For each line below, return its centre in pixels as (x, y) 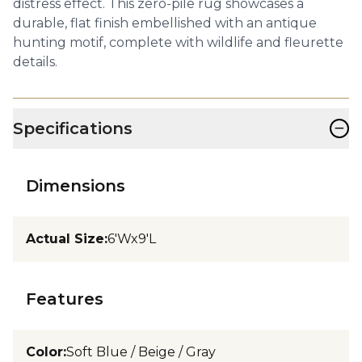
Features (65, 299)
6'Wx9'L (132, 238)
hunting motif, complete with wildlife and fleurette (178, 42)
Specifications (73, 128)
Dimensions (76, 185)
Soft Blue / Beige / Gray (141, 351)
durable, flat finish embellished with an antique (165, 23)
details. (35, 61)
